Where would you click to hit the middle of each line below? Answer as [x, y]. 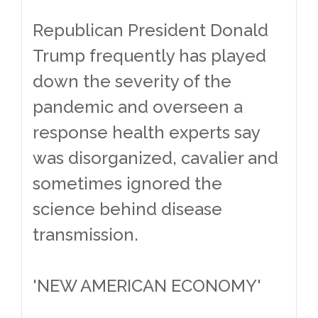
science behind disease [127, 209]
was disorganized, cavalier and [155, 158]
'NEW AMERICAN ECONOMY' [147, 285]
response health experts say [146, 132]
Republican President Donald [150, 30]
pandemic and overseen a [138, 106]
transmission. [86, 234]
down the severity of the [132, 81]
